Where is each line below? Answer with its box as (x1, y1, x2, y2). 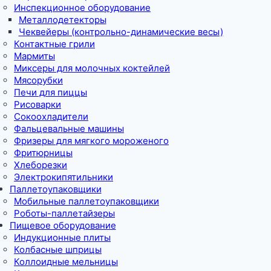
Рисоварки (14, 98, 61, 110)
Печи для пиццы (14, 86, 87, 98)
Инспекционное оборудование (14, 1, 151, 13)
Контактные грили (14, 38, 95, 50)
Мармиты (14, 50, 55, 62)
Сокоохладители (14, 110, 88, 122)
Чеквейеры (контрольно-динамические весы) (18, 25, 223, 38)
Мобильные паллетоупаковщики (14, 195, 159, 207)
